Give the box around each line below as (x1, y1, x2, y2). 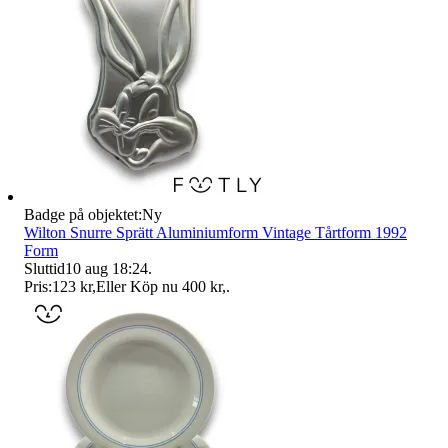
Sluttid (24, 259, 65, 277)
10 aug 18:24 (65, 259, 148, 277)
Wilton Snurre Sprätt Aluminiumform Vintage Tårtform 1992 (24, 223, 407, 241)
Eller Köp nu (96, 277, 178, 295)
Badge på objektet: (24, 205, 142, 223)
